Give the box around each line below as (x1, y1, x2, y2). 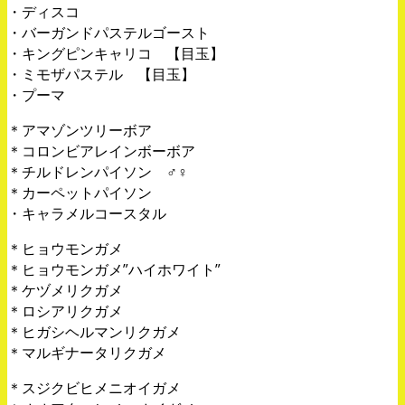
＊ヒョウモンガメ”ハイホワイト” (7, 259, 221, 279)
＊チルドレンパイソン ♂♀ (7, 161, 188, 182)
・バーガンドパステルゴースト (7, 22, 210, 42)
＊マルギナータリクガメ (7, 342, 166, 363)
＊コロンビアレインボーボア (7, 140, 195, 161)
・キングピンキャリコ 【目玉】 (7, 42, 224, 63)
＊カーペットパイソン (7, 182, 152, 202)
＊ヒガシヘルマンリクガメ (7, 321, 181, 342)
